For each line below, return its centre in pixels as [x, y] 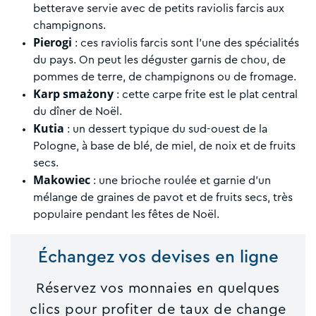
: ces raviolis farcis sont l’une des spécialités [186, 43]
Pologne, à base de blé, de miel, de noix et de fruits [164, 146]
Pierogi [53, 42]
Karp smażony [73, 93]
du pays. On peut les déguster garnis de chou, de [159, 60]
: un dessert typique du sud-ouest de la [166, 129]
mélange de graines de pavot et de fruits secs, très [163, 197]
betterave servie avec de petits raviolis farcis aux [159, 8]
